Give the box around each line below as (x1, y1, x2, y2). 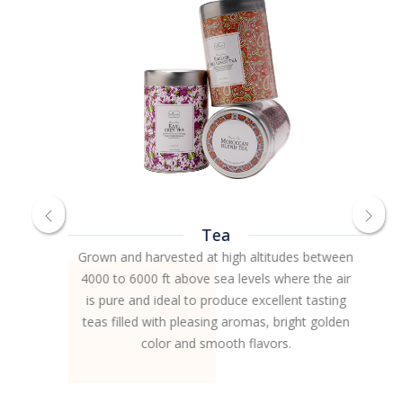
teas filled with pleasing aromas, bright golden (67, 312, 336, 330)
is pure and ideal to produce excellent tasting (71, 291, 332, 309)
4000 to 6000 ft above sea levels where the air (67, 269, 336, 287)
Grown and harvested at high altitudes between (64, 247, 339, 265)
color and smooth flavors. (126, 334, 277, 352)
